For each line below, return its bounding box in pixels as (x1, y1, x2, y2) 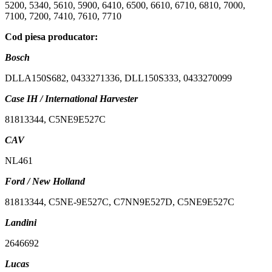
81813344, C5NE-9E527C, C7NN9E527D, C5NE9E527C (5, 196, 234, 207)
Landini (5, 217, 36, 228)
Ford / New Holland (5, 175, 85, 186)
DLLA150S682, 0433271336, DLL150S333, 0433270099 (5, 72, 232, 83)
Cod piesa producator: (5, 31, 98, 42)
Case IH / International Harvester (5, 93, 138, 104)
